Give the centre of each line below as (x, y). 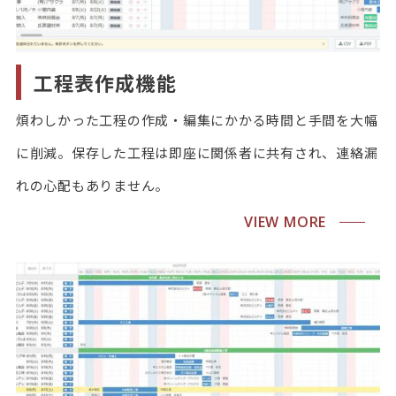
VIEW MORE (286, 222)
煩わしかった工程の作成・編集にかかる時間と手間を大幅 (197, 119)
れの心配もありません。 (92, 185)
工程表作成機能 (105, 82)
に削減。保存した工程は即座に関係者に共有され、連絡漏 (197, 152)
